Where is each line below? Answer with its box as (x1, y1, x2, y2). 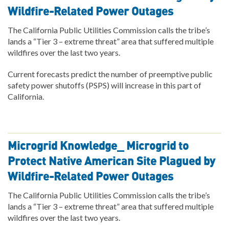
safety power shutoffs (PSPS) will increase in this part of (8, 80, 201, 90)
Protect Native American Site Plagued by (8, 155, 215, 168)
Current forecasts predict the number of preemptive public (8, 68, 213, 79)
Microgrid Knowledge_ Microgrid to (8, 140, 189, 152)
